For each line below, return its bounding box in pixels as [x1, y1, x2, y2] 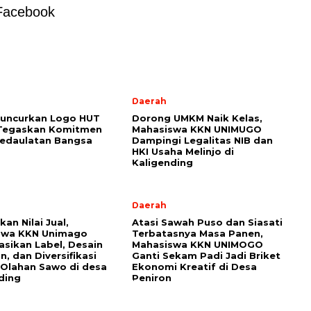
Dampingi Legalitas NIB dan [132, 135, 273, 146]
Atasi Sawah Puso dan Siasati [132, 217, 283, 228]
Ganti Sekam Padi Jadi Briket [132, 250, 280, 262]
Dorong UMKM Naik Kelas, [132, 112, 262, 124]
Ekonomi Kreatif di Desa [132, 261, 257, 273]
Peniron [132, 272, 171, 284]
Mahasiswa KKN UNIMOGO [132, 239, 263, 251]
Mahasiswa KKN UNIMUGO [132, 124, 262, 135]
